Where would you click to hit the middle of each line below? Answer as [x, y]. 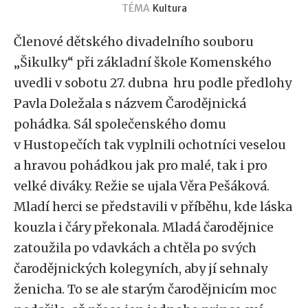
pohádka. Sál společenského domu [120, 124]
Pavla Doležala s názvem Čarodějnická [130, 103]
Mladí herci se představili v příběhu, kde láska [153, 207]
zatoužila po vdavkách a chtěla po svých [135, 248]
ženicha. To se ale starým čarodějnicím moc [145, 289]
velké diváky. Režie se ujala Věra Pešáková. [142, 186]
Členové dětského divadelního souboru [134, 42]
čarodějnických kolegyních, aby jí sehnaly [141, 268]
